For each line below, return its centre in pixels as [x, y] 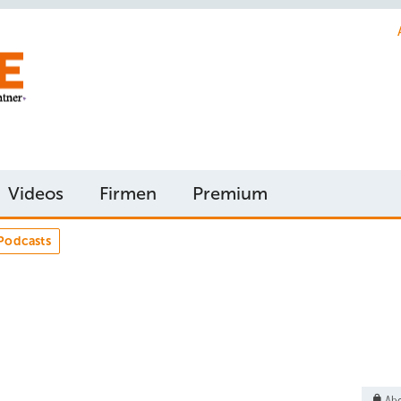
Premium [230, 193]
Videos [36, 193]
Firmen [128, 193]
